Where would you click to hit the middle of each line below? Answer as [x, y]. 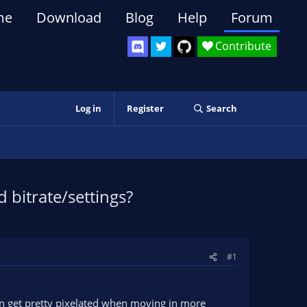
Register [145, 108]
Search [221, 108]
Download [69, 17]
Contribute [243, 46]
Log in [88, 108]
